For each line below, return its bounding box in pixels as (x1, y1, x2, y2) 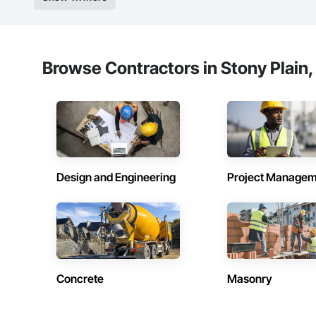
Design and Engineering (56, 170, 176, 185)
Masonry (226, 272, 272, 286)
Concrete (56, 272, 104, 286)
